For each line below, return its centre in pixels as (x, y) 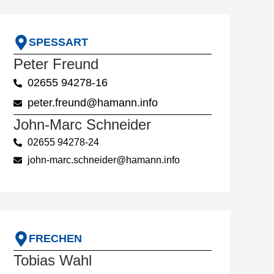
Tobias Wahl (53, 261)
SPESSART (58, 43)
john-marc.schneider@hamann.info (103, 160)
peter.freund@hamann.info (92, 103)
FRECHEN (55, 239)
